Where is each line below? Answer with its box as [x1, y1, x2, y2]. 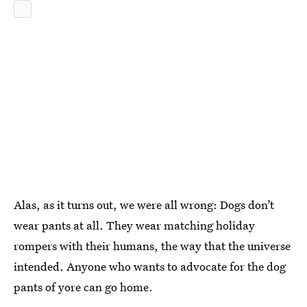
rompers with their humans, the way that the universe [14, 237, 291, 254]
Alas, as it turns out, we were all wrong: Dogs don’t [14, 196, 274, 212]
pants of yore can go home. [14, 278, 153, 295]
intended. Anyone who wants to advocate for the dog [14, 258, 286, 274]
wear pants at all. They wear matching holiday [14, 217, 255, 233]
